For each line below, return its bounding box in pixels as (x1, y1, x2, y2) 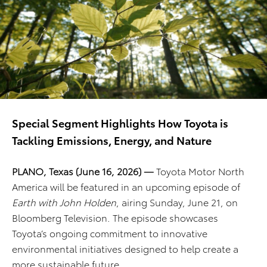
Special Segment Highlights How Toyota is (12, 115, 228, 131)
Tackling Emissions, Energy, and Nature (12, 132, 212, 148)
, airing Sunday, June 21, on (116, 195, 238, 209)
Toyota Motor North (154, 164, 244, 178)
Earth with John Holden (12, 195, 116, 209)
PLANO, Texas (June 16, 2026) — (12, 164, 154, 178)
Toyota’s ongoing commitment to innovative (12, 226, 207, 240)
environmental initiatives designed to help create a (12, 241, 238, 256)
